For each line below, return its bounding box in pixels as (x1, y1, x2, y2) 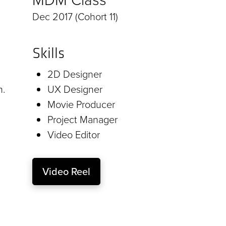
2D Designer (47, 67, 102, 81)
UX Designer (47, 82, 102, 96)
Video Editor (47, 127, 100, 142)
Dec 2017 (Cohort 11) (32, 9, 118, 24)
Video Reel (42, 164, 90, 179)
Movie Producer (47, 97, 115, 111)
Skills (32, 44, 65, 63)
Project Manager (47, 112, 118, 127)
